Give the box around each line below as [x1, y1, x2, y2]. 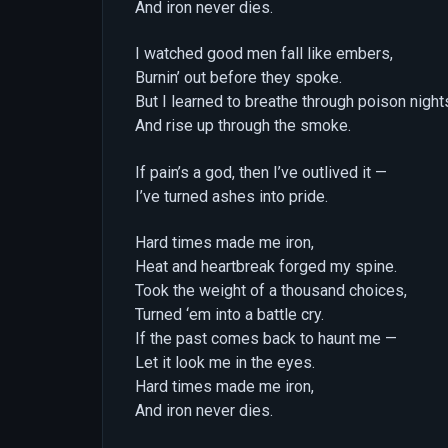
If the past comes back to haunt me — [135, 328, 397, 348]
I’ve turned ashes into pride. [135, 186, 328, 206]
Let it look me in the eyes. [135, 352, 315, 372]
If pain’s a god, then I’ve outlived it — [135, 162, 387, 182]
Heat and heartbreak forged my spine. [135, 256, 397, 276]
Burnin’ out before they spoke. [135, 68, 342, 88]
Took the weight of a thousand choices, [135, 280, 407, 300]
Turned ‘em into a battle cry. [135, 304, 324, 324]
